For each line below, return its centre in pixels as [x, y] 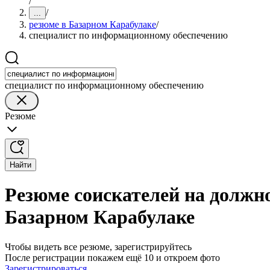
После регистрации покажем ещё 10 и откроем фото [112, 257]
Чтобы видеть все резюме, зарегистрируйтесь [98, 246]
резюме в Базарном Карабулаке [93, 24]
